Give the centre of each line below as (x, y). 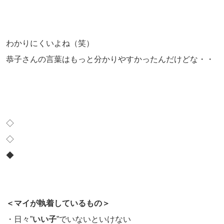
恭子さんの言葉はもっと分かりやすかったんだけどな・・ (110, 59)
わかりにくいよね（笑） (50, 43)
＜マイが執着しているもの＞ (58, 203)
